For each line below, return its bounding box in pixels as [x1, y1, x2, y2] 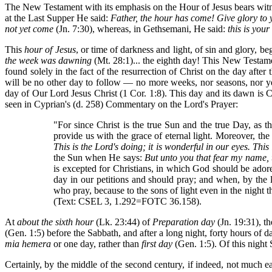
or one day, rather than [51, 239, 141, 249]
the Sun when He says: [53, 152, 142, 163]
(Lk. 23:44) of [93, 217, 152, 227]
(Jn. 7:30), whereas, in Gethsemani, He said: [53, 24, 228, 34]
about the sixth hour [17, 217, 93, 227]
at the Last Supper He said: [5, 13, 111, 23]
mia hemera [5, 239, 51, 249]
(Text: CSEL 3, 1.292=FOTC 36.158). [53, 196, 202, 206]
